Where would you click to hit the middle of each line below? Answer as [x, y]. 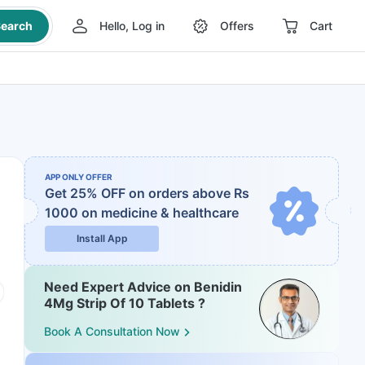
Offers [237, 26]
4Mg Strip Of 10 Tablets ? [125, 303]
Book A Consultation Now [112, 332]
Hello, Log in [132, 26]
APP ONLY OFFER [79, 177]
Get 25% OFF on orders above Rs [147, 193]
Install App [102, 238]
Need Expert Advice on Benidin [143, 287]
